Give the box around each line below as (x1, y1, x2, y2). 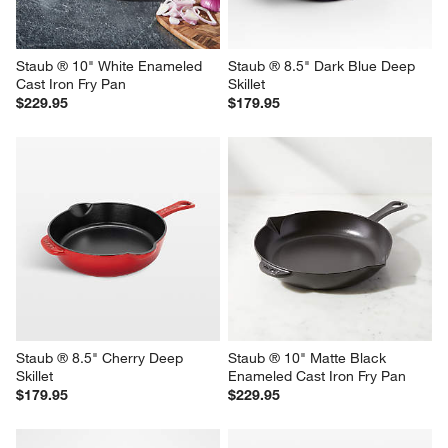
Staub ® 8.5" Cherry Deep (16, 348, 188, 367)
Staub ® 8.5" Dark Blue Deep (228, 56, 419, 75)
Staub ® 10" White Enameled (16, 56, 207, 75)
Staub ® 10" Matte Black (228, 348, 390, 367)
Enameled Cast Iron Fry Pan (228, 366, 406, 385)
